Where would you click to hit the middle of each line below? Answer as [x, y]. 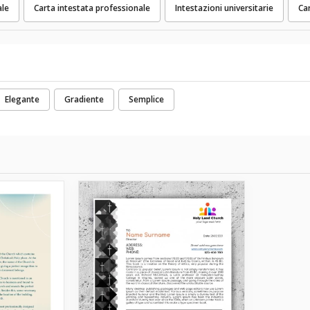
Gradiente [84, 99]
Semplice [146, 99]
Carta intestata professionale [92, 8]
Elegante [22, 99]
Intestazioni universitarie [224, 8]
